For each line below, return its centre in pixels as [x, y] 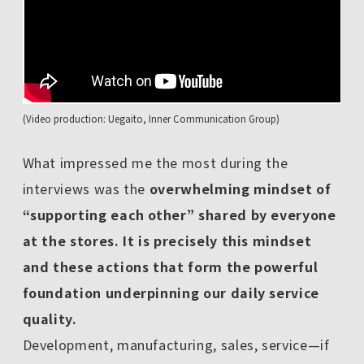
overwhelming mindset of [240, 188]
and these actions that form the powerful [170, 266]
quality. [50, 318]
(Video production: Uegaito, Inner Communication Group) [151, 119]
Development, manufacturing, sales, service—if [176, 344]
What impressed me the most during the [155, 162]
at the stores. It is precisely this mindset [167, 240]
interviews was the [86, 188]
